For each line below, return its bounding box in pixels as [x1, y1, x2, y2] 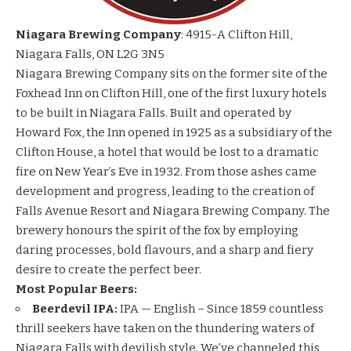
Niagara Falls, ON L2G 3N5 [16, 47, 165, 62]
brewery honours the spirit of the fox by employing [16, 223, 299, 238]
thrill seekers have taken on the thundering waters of [16, 321, 314, 336]
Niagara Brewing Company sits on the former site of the [16, 67, 327, 81]
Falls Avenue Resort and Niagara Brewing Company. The [16, 204, 330, 219]
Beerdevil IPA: [32, 302, 118, 317]
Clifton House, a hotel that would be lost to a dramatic [16, 145, 319, 160]
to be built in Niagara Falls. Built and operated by [16, 106, 291, 121]
